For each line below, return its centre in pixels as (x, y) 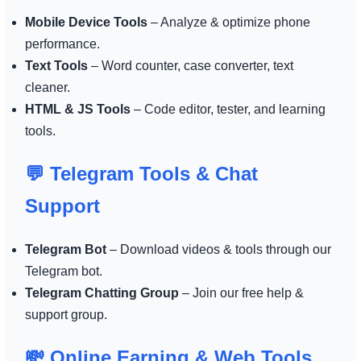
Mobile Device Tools (86, 22)
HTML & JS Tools (77, 109)
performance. (62, 44)
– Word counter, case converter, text (190, 65)
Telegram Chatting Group (102, 293)
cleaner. (47, 87)
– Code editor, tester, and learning (228, 109)
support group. (66, 314)
